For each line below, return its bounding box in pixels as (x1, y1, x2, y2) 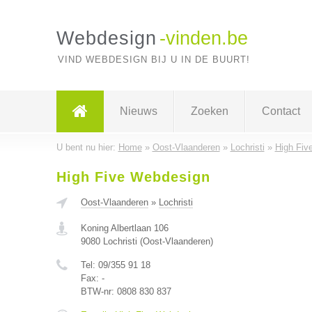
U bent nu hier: (56, 142, 118, 153)
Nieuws (119, 105, 157, 117)
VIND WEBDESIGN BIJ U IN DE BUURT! (57, 54, 250, 65)
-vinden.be (159, 28, 248, 49)
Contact (261, 105, 300, 117)
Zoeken (190, 105, 228, 117)
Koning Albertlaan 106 (80, 223, 169, 233)
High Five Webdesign (56, 169, 210, 185)
